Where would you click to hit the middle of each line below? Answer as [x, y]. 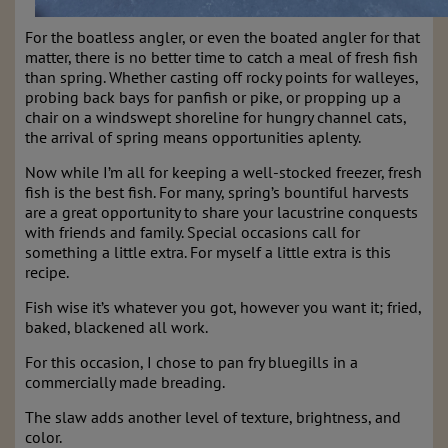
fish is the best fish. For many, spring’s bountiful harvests [217, 192]
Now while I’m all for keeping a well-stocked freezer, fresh [223, 172]
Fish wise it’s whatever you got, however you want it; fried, [223, 307]
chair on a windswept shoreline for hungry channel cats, [215, 117]
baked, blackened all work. [116, 327]
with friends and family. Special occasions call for [192, 232]
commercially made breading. [125, 382]
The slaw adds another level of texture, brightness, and [213, 417]
